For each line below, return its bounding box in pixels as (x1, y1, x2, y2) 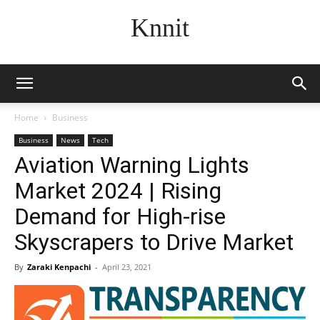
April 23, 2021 (102, 261, 151, 272)
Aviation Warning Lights (14, 151, 249, 179)
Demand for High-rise (14, 203, 226, 230)
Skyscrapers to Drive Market (14, 229, 294, 256)
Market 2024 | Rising (14, 177, 221, 204)
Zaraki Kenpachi (27, 261, 91, 272)
